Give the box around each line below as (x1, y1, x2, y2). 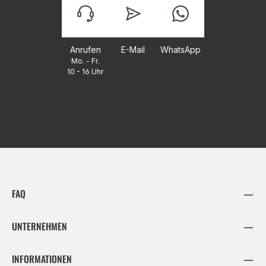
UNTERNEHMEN (12, 219, 67, 234)
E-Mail (121, 44, 145, 55)
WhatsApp (160, 44, 201, 55)
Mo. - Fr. (71, 56, 100, 65)
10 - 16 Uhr (67, 66, 104, 76)
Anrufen (70, 44, 101, 55)
